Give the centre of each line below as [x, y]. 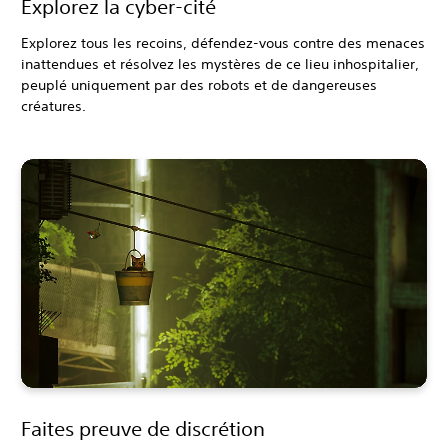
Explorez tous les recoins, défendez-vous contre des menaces [223, 43]
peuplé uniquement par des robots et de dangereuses [199, 85]
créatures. [53, 106]
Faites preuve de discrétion [143, 428]
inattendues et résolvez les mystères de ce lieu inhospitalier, [220, 64]
